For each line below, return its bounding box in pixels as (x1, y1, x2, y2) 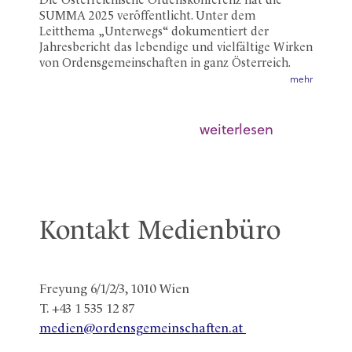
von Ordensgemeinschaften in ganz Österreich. (39, 57, 291, 70)
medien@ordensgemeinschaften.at (39, 321, 246, 335)
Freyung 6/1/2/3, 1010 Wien (39, 282, 189, 296)
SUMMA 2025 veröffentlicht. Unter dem (39, 10, 255, 23)
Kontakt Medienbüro (39, 218, 280, 245)
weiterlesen (200, 122, 273, 139)
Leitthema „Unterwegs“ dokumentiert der (39, 26, 269, 38)
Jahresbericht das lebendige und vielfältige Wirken (39, 42, 313, 54)
